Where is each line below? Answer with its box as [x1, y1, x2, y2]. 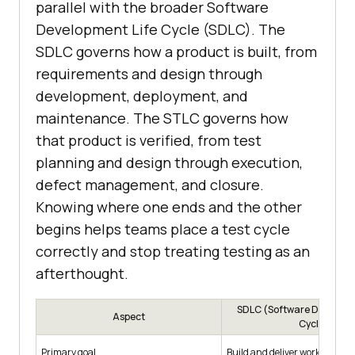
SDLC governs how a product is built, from [36, 42, 317, 62]
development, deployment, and [36, 86, 248, 106]
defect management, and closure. [36, 175, 264, 195]
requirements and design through [36, 64, 262, 84]
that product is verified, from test [36, 131, 261, 151]
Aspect [113, 310, 145, 324]
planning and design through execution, [36, 153, 303, 173]
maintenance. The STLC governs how [36, 109, 288, 128]
